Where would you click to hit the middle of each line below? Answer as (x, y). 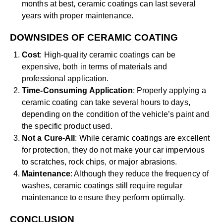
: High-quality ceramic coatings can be (108, 55)
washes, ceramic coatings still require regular (102, 186)
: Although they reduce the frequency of (140, 174)
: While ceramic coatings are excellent (142, 138)
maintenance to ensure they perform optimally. (104, 198)
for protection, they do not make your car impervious (113, 150)
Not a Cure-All (49, 138)
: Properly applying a (169, 91)
